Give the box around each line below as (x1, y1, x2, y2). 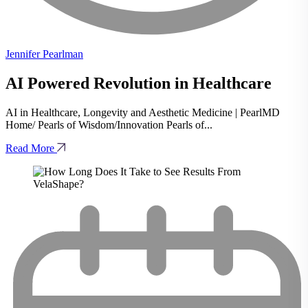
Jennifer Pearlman (5, 47, 83, 60)
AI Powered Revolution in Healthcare (5, 74, 272, 92)
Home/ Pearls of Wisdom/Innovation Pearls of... (5, 118, 212, 131)
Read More (5, 142, 57, 154)
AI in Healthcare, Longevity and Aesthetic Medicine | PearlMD (5, 106, 280, 118)
